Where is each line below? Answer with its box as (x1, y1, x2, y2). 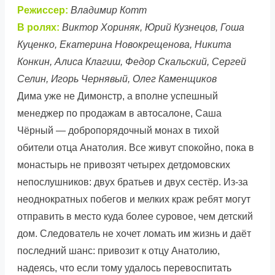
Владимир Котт (71, 4, 147, 15)
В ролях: (17, 21, 60, 33)
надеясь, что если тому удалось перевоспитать (17, 262, 231, 273)
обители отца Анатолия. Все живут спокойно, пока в (17, 142, 254, 153)
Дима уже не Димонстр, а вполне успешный (17, 90, 218, 101)
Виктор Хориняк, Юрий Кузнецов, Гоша (62, 21, 244, 33)
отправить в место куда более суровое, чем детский (17, 211, 253, 222)
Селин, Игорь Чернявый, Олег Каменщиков (17, 73, 217, 84)
